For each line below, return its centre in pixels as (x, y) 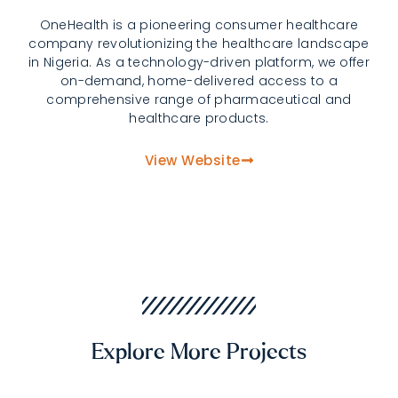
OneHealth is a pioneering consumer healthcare (199, 25)
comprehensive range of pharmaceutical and (199, 99)
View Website (192, 160)
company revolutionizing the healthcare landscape (199, 44)
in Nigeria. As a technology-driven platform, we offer (199, 62)
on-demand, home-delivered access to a (199, 81)
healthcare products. (199, 118)
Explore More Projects (199, 352)
